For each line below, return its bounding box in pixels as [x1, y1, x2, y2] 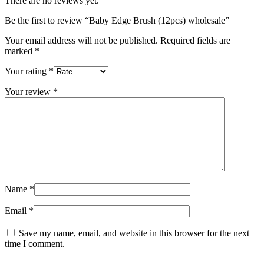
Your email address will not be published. [5, 35, 158, 45]
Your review [5, 86, 53, 97]
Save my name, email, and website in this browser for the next [19, 227, 249, 238]
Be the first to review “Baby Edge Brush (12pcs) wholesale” [5, 15, 229, 25]
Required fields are [160, 35, 230, 45]
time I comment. [5, 238, 65, 249]
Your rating [5, 65, 49, 76]
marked [5, 45, 35, 56]
